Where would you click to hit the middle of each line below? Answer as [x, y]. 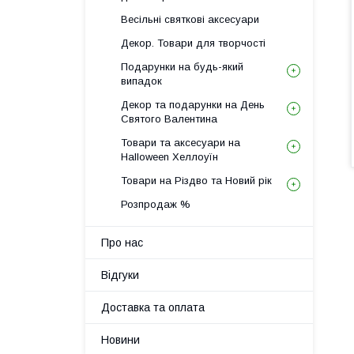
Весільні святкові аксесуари [190, 19]
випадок [141, 81]
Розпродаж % [156, 204]
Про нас [122, 243]
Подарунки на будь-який [182, 67]
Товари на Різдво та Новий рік [196, 181]
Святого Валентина [169, 119]
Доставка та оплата [153, 307]
